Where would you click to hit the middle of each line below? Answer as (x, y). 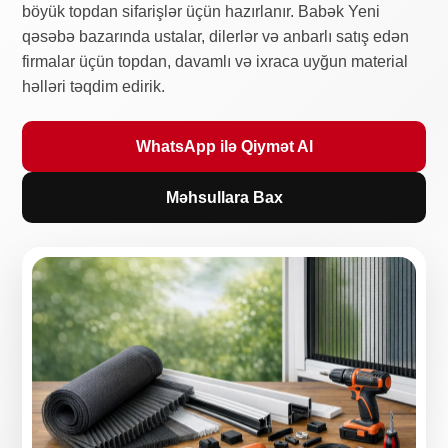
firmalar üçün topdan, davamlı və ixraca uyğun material (215, 61)
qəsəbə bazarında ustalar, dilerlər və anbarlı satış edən (216, 36)
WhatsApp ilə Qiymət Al (224, 146)
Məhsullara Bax (224, 197)
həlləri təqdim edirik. (94, 86)
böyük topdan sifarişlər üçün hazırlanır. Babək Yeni (201, 11)
